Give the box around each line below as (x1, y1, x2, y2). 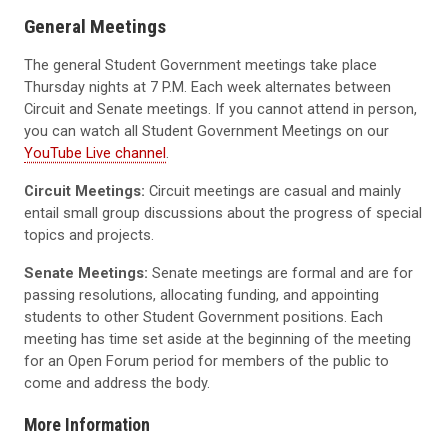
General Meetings (24, 14, 166, 38)
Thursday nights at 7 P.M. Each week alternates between (24, 77, 391, 96)
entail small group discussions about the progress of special (24, 203, 422, 222)
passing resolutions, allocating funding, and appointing (24, 285, 379, 304)
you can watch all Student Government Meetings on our (24, 121, 389, 140)
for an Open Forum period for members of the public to (24, 351, 389, 370)
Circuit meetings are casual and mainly (145, 181, 401, 200)
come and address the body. (24, 373, 210, 392)
